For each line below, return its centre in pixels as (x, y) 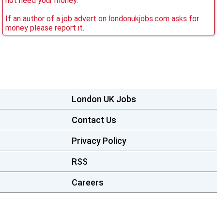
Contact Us (94, 120)
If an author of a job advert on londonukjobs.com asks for (102, 19)
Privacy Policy (99, 141)
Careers (87, 182)
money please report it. (45, 28)
